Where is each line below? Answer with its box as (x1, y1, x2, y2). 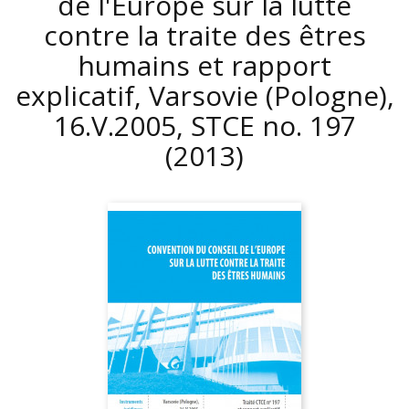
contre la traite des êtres (43, 16, 366, 54)
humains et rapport (78, 47, 331, 84)
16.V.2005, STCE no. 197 (53, 107, 356, 144)
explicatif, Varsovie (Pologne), (15, 77, 394, 114)
